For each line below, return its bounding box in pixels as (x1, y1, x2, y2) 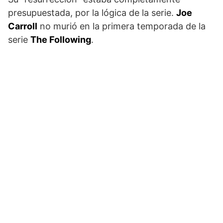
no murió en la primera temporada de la (37, 20, 206, 31)
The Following (30, 34, 91, 45)
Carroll (8, 20, 37, 31)
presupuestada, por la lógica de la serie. (8, 7, 176, 18)
